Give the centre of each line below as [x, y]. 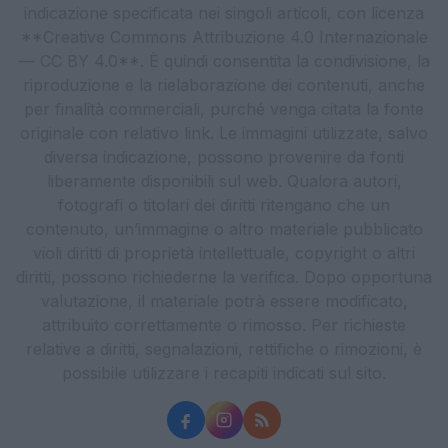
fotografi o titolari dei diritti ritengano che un [224, 205]
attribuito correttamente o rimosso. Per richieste [224, 325]
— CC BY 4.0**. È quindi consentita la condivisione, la [224, 61]
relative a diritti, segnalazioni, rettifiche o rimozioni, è [224, 349]
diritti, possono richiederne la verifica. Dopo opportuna [224, 277]
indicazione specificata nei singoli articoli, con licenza [224, 13]
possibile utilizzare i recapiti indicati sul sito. [224, 373]
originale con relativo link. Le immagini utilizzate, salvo [224, 133]
